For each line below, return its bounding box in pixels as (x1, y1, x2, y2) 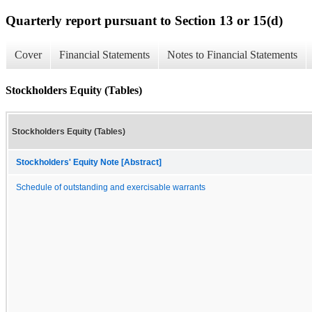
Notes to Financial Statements (167, 49, 297, 61)
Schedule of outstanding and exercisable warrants (16, 182, 205, 192)
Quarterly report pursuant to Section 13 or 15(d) (6, 13, 283, 28)
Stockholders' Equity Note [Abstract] (16, 157, 162, 166)
